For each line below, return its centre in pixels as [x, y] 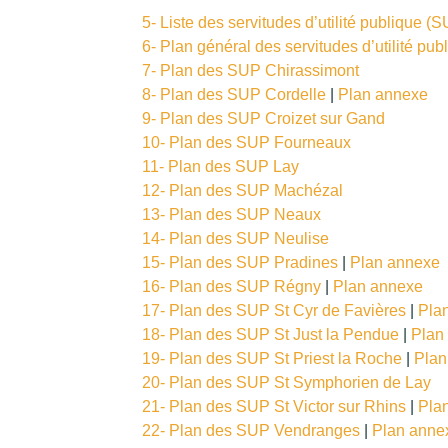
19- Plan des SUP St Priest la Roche [274, 359]
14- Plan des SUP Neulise [235, 239]
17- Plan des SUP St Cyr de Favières [276, 311]
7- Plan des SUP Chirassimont [250, 71]
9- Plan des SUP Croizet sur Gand [263, 119]
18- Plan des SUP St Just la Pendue [272, 335]
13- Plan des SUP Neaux [231, 215]
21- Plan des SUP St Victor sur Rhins [274, 407]
